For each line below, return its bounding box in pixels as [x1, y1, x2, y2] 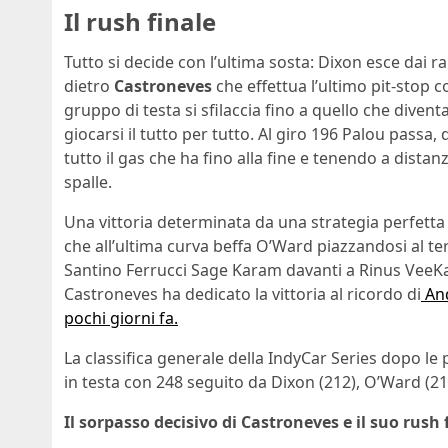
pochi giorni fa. [64, 306, 178, 329]
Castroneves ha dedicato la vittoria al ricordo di [64, 282, 421, 305]
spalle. [64, 170, 112, 193]
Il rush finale [64, 4, 216, 38]
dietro [64, 74, 114, 97]
